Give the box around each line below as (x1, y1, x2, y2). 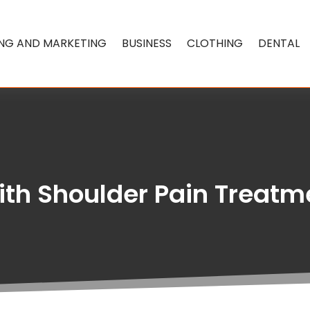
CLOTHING (187, 35, 244, 51)
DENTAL (258, 35, 300, 51)
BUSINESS (122, 35, 172, 51)
